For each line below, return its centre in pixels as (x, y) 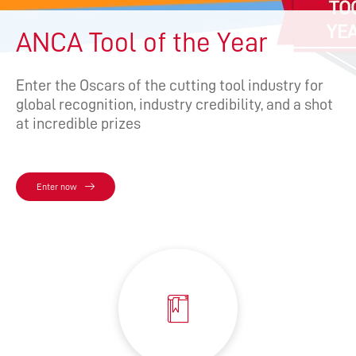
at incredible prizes (78, 124)
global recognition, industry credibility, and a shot (174, 104)
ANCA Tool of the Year (142, 43)
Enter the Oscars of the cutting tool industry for (170, 85)
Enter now (57, 187)
